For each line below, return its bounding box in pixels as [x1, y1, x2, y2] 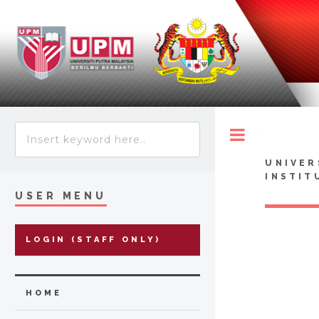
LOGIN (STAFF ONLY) [26, 234, 162, 244]
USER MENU [15, 189, 108, 202]
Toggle [260, 129, 289, 140]
